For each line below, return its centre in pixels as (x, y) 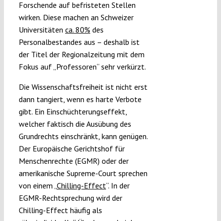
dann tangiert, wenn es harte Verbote (80, 99)
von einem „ (37, 185)
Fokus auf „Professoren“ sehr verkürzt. (82, 66)
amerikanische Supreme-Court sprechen (83, 173)
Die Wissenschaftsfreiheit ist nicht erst (83, 87)
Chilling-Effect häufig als (60, 210)
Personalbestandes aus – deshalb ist (79, 42)
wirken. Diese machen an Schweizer (76, 17)
